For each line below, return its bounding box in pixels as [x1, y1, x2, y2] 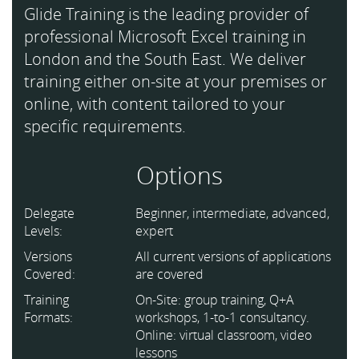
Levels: [24, 222, 63, 240]
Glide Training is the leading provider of [24, 3, 309, 25]
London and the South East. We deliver [24, 48, 306, 70]
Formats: [24, 309, 73, 326]
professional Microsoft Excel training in [24, 26, 306, 47]
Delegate [24, 204, 75, 222]
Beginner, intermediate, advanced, [135, 204, 330, 222]
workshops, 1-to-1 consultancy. [135, 309, 310, 326]
